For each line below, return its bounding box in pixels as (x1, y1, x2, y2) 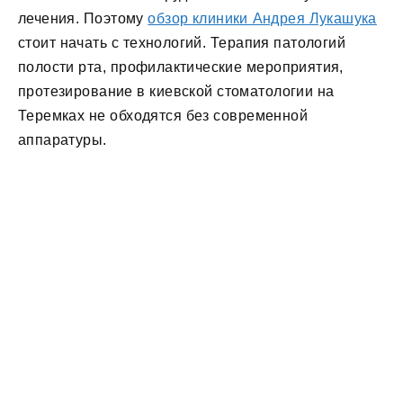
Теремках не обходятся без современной (18, 107, 308, 123)
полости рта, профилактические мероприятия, (18, 58, 344, 75)
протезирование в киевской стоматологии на (18, 83, 335, 99)
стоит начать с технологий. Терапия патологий (18, 34, 346, 50)
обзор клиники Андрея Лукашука (148, 10, 377, 26)
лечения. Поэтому (18, 10, 148, 26)
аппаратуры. (18, 131, 107, 148)
